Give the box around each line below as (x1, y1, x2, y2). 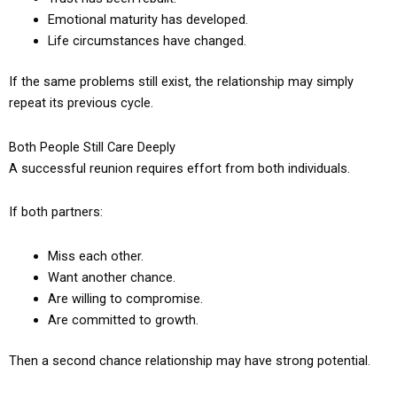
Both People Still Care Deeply (9, 138, 175, 155)
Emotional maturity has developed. (47, 12, 248, 28)
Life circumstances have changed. (47, 33, 246, 50)
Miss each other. (47, 247, 144, 264)
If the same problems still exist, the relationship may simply (9, 74, 354, 90)
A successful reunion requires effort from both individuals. (9, 160, 350, 176)
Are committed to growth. (47, 311, 198, 328)
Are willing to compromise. (47, 290, 203, 307)
